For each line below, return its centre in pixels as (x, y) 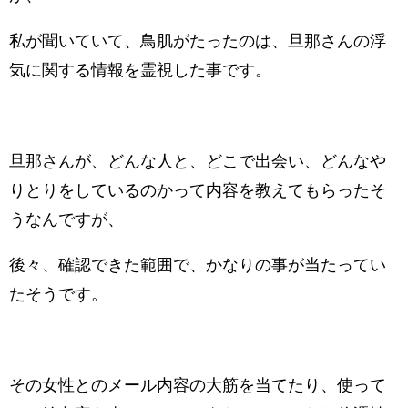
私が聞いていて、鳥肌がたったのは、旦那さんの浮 (198, 41)
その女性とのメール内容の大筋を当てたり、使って (198, 386)
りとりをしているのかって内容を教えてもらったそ (198, 191)
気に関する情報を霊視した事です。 (140, 71)
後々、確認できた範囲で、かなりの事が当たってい (198, 265)
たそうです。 (58, 295)
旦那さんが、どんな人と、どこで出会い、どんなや (198, 162)
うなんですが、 (66, 220)
